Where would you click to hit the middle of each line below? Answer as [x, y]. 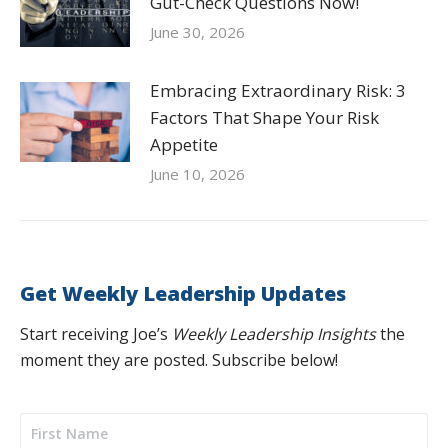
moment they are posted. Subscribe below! [179, 360]
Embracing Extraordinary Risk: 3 [278, 90]
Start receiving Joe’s [96, 334]
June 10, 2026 [197, 174]
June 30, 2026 [197, 32]
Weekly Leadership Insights [274, 334]
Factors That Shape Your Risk [264, 117]
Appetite [184, 144]
